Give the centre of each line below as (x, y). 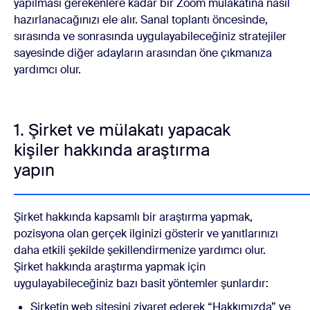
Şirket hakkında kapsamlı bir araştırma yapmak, (133, 217)
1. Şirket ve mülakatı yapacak (122, 129)
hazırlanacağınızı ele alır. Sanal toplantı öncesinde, (141, 19)
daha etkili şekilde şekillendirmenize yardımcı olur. (140, 250)
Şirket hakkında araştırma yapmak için (110, 266)
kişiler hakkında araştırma (112, 149)
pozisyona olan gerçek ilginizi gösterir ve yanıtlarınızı (146, 233)
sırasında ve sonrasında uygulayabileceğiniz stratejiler (150, 36)
